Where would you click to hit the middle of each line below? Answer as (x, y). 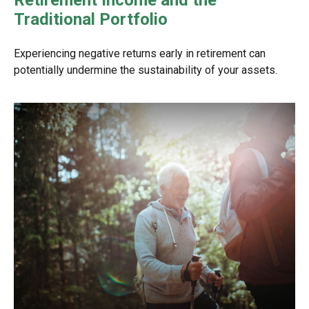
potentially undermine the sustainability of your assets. (146, 70)
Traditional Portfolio (91, 20)
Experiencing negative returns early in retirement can (140, 54)
